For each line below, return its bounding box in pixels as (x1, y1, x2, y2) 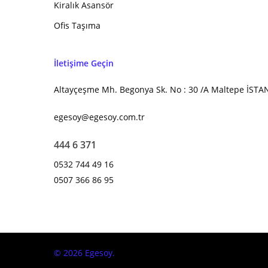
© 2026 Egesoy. (54, 247, 115, 259)
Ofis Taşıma (54, 20, 100, 32)
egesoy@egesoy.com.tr (54, 111, 145, 123)
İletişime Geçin (54, 57, 114, 69)
